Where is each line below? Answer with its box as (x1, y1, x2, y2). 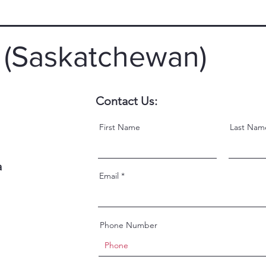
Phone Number (100, 220, 157, 230)
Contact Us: (96, 94, 157, 108)
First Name (99, 122, 140, 132)
